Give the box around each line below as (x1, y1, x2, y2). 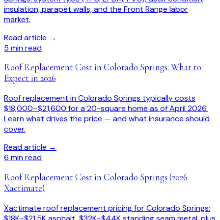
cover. (4, 124, 26, 135)
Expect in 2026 (4, 73, 56, 84)
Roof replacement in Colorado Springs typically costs (4, 93, 195, 104)
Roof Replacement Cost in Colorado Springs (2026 (4, 171, 188, 183)
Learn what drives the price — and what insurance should (4, 113, 210, 124)
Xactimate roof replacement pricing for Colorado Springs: (4, 202, 210, 213)
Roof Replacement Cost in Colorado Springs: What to (4, 62, 201, 73)
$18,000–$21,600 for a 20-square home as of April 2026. (4, 103, 208, 114)
